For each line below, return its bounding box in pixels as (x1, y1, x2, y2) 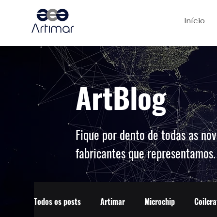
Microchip (144, 196, 175, 207)
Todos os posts (34, 196, 81, 207)
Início (184, 16, 205, 25)
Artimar (100, 196, 125, 207)
